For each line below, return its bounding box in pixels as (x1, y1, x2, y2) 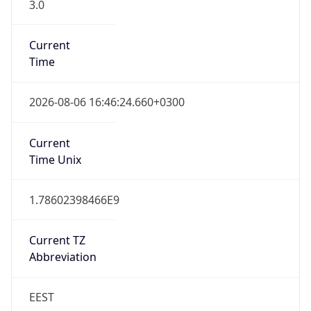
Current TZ (28, 233, 85, 249)
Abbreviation (28, 249, 96, 265)
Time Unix (28, 151, 81, 167)
